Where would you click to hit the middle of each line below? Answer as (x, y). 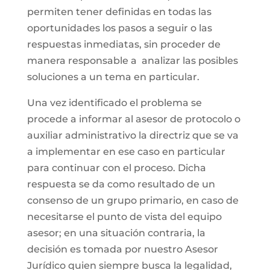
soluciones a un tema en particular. (113, 77)
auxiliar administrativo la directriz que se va (133, 135)
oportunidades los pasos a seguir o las (119, 28)
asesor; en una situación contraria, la (116, 233)
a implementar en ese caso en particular (126, 152)
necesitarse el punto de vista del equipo (124, 217)
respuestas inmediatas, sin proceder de (124, 44)
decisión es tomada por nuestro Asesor (122, 249)
